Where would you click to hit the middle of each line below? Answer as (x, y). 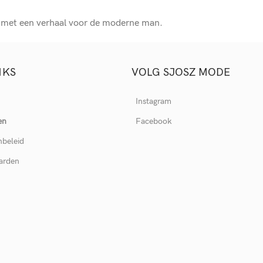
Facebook (154, 121)
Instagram (154, 101)
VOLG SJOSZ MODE (181, 72)
